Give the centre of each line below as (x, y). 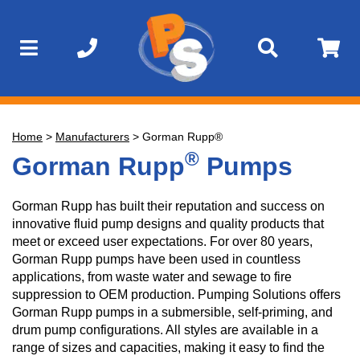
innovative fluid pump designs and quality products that (168, 224)
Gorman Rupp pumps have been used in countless (156, 259)
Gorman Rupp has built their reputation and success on (168, 206)
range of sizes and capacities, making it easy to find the (168, 348)
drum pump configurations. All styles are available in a (165, 330)
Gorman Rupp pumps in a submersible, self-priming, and (172, 312)
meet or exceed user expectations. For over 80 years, (162, 241)
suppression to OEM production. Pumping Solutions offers (176, 295)
